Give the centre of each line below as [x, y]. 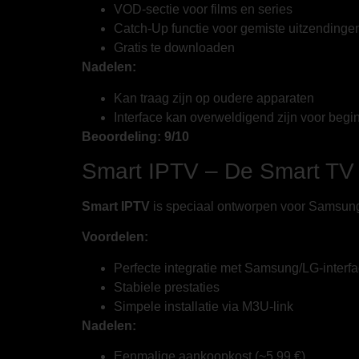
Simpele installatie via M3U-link [204, 306]
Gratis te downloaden [174, 48]
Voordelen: [115, 237]
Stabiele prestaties [167, 287]
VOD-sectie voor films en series [203, 10]
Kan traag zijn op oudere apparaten [214, 98]
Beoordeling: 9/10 [135, 136]
